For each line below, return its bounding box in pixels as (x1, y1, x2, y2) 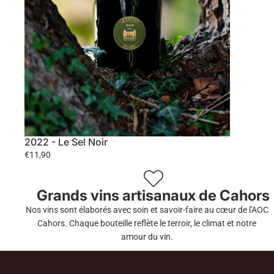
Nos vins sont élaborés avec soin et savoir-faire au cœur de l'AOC (25, 204, 268, 215)
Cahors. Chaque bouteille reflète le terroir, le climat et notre (37, 218, 256, 228)
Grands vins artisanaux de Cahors (37, 186, 270, 204)
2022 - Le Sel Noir (24, 135, 108, 148)
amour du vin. (120, 231, 173, 242)
